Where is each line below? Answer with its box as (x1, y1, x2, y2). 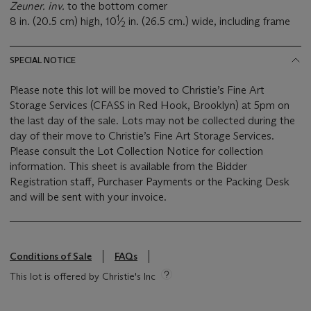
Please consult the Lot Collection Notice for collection (10, 144, 263, 158)
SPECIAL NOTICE (10, 55, 76, 66)
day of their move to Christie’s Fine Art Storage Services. (10, 129, 274, 143)
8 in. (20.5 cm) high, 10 (10, 15, 117, 28)
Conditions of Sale (10, 250, 92, 263)
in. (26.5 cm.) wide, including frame (126, 15, 290, 28)
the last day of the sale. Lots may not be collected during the (10, 114, 121, 128)
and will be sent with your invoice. (10, 190, 167, 204)
